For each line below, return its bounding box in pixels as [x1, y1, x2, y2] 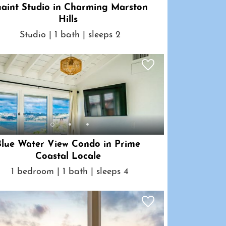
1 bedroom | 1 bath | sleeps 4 [11, 166, 129, 177]
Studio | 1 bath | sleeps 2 [19, 30, 121, 40]
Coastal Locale [35, 152, 101, 162]
